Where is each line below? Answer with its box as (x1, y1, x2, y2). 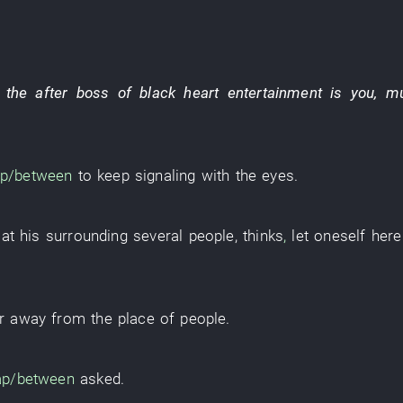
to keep (77, 166, 130, 184)
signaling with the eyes (134, 166, 294, 184)
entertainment (227, 84, 322, 102)
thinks (243, 227, 284, 245)
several (133, 227, 184, 245)
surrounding (45, 227, 128, 245)
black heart (139, 84, 219, 102)
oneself (314, 227, 366, 245)
